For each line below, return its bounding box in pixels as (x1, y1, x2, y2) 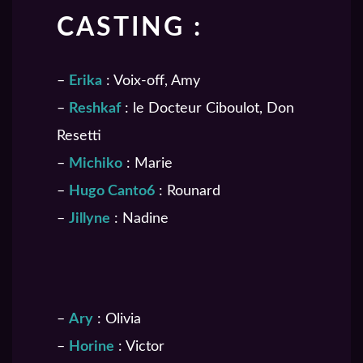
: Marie (122, 156, 173, 172)
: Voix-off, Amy (102, 74, 200, 89)
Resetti (57, 129, 101, 144)
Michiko (69, 156, 122, 172)
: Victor (114, 340, 164, 355)
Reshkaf (69, 101, 121, 117)
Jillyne (69, 211, 110, 227)
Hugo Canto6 (69, 184, 155, 199)
